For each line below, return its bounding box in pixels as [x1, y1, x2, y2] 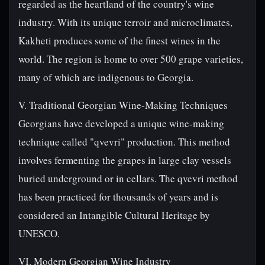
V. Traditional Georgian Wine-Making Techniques [18, 98, 228, 112]
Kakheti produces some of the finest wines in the [18, 34, 221, 47]
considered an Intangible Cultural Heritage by [18, 208, 210, 222]
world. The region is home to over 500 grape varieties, [18, 52, 243, 66]
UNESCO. [18, 227, 60, 240]
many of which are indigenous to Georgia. [18, 70, 193, 84]
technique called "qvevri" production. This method [18, 135, 230, 148]
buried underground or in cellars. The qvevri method [18, 172, 238, 185]
